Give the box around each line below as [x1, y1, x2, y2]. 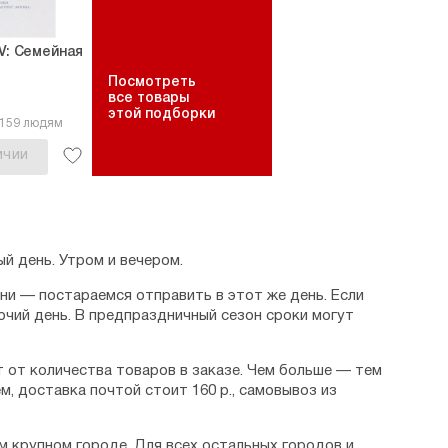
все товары [108, 92, 189, 105]
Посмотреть [108, 76, 196, 89]
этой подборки [108, 108, 215, 121]
